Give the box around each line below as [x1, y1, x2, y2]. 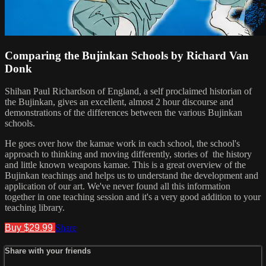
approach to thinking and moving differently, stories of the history [5, 149, 252, 160]
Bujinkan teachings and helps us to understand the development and [5, 170, 258, 181]
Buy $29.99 [5, 223, 55, 233]
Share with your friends [5, 246, 91, 256]
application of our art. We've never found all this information [5, 181, 230, 192]
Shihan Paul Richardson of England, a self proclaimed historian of [5, 86, 252, 97]
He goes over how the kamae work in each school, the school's [5, 138, 240, 149]
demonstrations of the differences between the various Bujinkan [5, 107, 242, 118]
